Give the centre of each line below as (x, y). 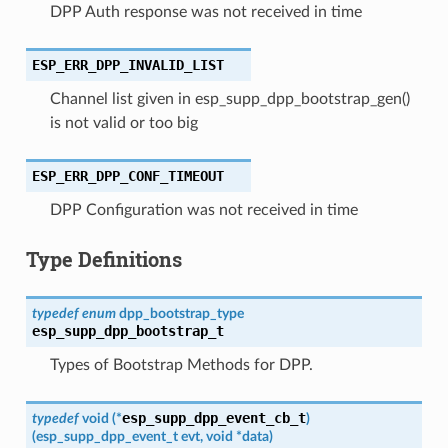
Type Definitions (103, 258)
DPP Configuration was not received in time (203, 209)
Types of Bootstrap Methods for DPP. (181, 364)
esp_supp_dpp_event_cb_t (213, 417)
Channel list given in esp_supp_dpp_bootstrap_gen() (229, 98)
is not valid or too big (123, 122)
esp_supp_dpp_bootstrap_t (127, 330)
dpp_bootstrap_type (181, 313)
